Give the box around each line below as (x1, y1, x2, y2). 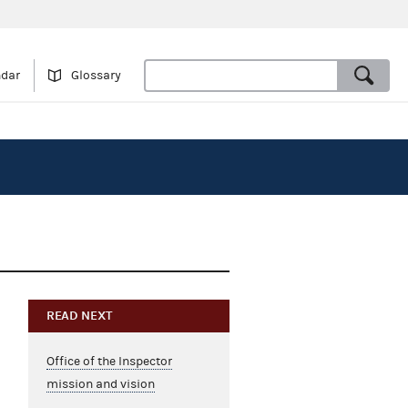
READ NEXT (46, 308, 113, 324)
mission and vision (46, 377, 155, 393)
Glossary (71, 68, 121, 84)
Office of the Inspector (46, 354, 172, 370)
